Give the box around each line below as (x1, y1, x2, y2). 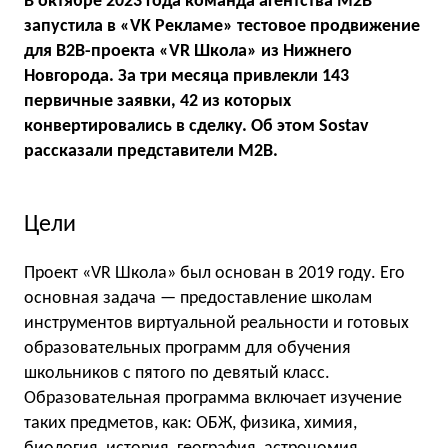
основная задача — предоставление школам (24, 289, 372, 309)
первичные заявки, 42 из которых (24, 92, 291, 111)
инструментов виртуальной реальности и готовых (24, 314, 409, 334)
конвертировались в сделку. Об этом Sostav (24, 117, 369, 136)
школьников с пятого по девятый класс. (24, 364, 330, 384)
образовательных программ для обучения (24, 339, 351, 359)
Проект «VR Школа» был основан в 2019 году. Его (24, 264, 405, 284)
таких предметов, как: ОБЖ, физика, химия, (24, 414, 357, 434)
